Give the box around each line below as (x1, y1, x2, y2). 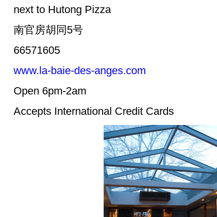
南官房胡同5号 (14, 24, 83, 36)
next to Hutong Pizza (14, 3, 111, 15)
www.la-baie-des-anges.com (14, 64, 146, 77)
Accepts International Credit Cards (14, 105, 174, 117)
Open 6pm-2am (14, 85, 86, 97)
